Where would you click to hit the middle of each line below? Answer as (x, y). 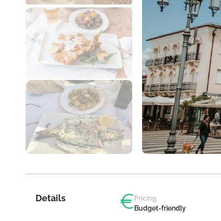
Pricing (145, 198)
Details (51, 198)
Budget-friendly (160, 208)
